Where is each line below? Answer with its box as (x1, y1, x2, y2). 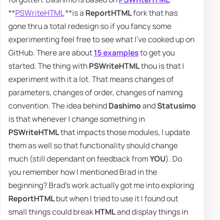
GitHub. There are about (8, 47, 94, 58)
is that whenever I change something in (8, 113, 145, 124)
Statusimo (157, 100, 196, 111)
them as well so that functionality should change (8, 139, 178, 151)
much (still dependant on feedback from (8, 153, 150, 164)
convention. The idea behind (8, 100, 109, 111)
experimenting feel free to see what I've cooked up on (8, 33, 194, 45)
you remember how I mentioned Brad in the (8, 166, 157, 177)
